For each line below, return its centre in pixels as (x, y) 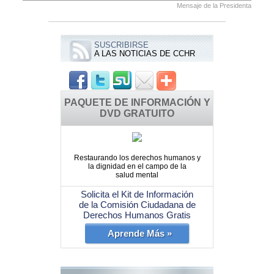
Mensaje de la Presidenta (214, 6)
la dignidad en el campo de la (137, 167)
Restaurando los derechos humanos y (137, 158)
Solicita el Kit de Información (137, 194)
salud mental (137, 175)
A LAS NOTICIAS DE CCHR (145, 54)
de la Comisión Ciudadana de (137, 205)
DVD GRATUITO (137, 114)
